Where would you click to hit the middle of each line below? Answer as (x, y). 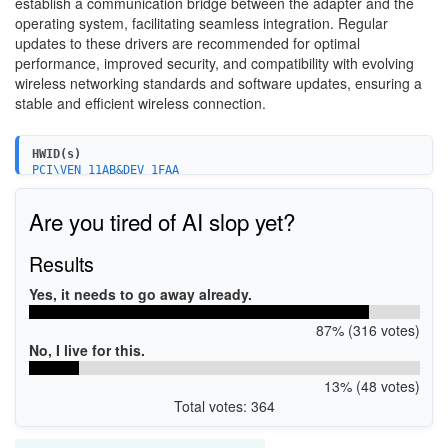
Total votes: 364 (224, 405)
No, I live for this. (86, 349)
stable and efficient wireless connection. (140, 102)
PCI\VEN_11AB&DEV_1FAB (105, 202)
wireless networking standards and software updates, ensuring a (218, 82)
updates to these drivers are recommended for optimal (187, 42)
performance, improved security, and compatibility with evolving (214, 62)
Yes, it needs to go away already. (140, 293)
